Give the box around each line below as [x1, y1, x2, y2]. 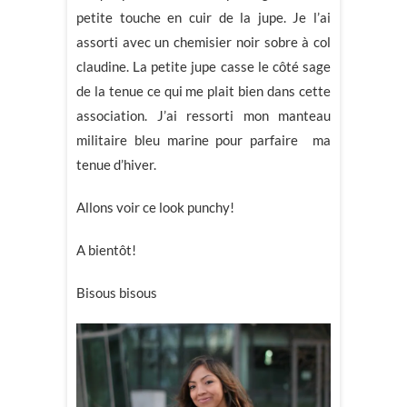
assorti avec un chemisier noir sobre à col [76, 33, 331, 50]
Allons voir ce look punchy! [76, 198, 234, 215]
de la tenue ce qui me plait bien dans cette [76, 82, 331, 99]
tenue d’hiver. [76, 155, 156, 173]
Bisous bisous [76, 283, 157, 301]
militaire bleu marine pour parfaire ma [76, 131, 331, 148]
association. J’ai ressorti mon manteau [76, 106, 331, 124]
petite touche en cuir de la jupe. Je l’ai [76, 8, 331, 25]
